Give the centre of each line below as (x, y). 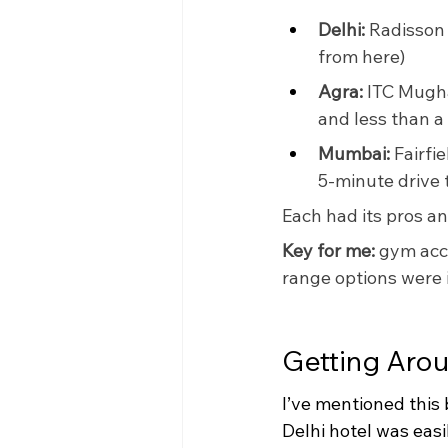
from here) (361, 56)
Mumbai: (354, 153)
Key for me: (330, 250)
